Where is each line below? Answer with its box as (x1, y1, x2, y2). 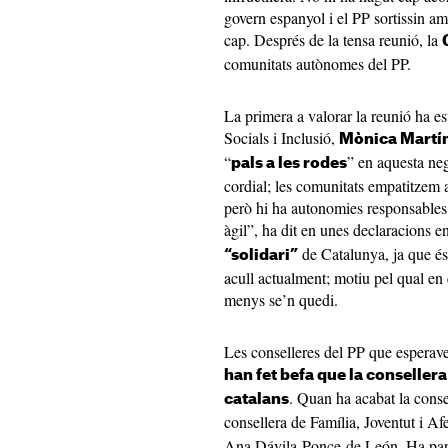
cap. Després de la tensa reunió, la (224, 29, 442, 50)
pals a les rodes (231, 156, 347, 171)
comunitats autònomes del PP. (224, 53, 411, 74)
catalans (224, 392, 289, 407)
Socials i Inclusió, (224, 127, 339, 148)
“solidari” (224, 248, 298, 263)
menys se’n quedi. (224, 289, 338, 310)
